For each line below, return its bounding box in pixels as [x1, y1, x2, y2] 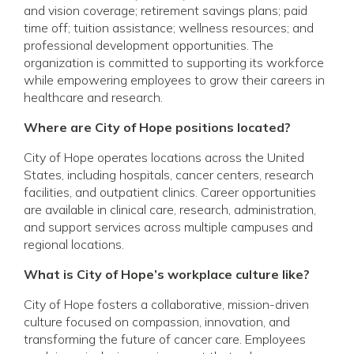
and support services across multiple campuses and [24, 218, 313, 235]
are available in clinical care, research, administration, [24, 201, 316, 217]
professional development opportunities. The [24, 36, 273, 53]
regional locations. [24, 235, 124, 252]
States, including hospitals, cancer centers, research [24, 166, 314, 183]
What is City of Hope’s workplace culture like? [24, 265, 310, 282]
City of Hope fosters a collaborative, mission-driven [24, 296, 309, 312]
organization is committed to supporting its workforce [24, 54, 324, 70]
